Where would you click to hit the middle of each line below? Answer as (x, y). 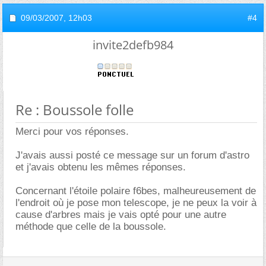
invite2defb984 (133, 45)
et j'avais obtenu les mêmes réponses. (101, 167)
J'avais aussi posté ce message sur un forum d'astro (132, 155)
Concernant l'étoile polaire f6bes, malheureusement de (136, 191)
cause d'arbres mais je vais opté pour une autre (121, 215)
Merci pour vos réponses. (72, 132)
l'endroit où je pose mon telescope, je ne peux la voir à (136, 203)
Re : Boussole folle (75, 110)
